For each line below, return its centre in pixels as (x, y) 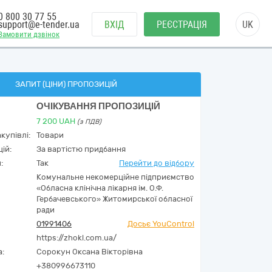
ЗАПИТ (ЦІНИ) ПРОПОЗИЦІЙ (66, 84)
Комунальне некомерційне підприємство (115, 177)
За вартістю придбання (81, 149)
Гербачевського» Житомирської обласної (114, 199)
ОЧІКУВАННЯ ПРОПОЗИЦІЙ (98, 106)
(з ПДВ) (89, 122)
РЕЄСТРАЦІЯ (182, 25)
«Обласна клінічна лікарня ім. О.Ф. (100, 188)
